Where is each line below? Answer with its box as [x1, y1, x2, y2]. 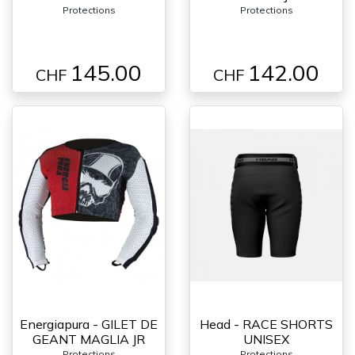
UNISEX [243, 330, 289, 347]
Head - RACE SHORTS [200, 315, 333, 332]
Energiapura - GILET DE [20, 315, 158, 332]
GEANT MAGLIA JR [32, 330, 145, 347]
